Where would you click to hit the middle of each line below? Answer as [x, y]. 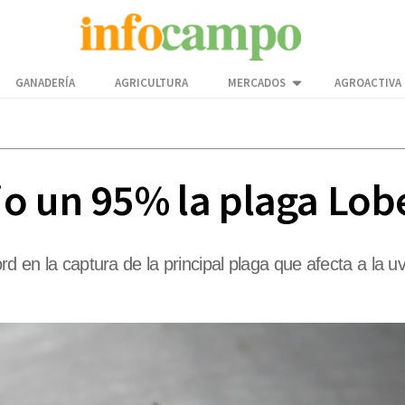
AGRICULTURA [151, 83]
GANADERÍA [45, 83]
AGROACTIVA [368, 83]
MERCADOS [257, 83]
